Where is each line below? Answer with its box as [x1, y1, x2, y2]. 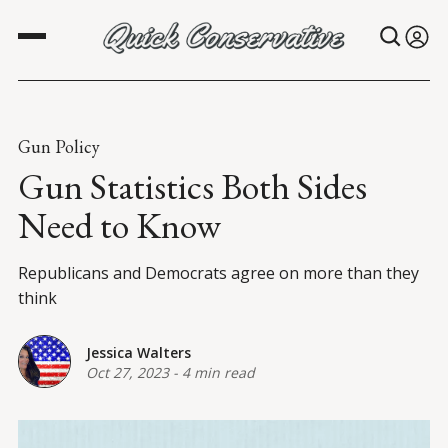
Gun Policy [18, 135, 100, 159]
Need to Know [18, 202, 221, 250]
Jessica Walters [86, 342, 191, 362]
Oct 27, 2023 [86, 362, 169, 382]
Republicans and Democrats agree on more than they [18, 262, 419, 285]
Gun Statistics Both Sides [18, 163, 367, 211]
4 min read [182, 362, 255, 382]
